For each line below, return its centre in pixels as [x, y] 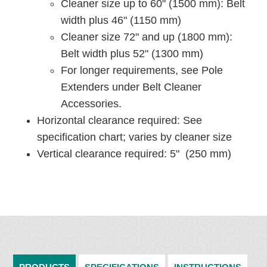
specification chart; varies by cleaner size [135, 137]
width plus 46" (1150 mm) [121, 21]
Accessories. [91, 104]
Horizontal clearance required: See [120, 121]
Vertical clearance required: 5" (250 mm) [134, 154]
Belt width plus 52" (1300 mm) [132, 54]
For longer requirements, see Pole [142, 71]
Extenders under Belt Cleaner [131, 87]
